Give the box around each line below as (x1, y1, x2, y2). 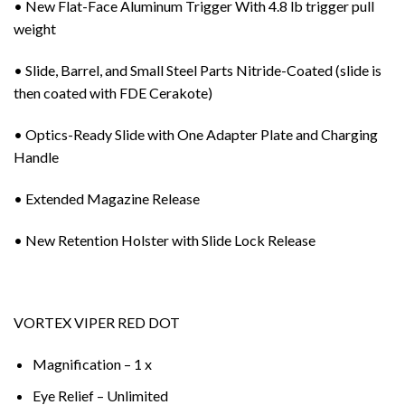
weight (14, 20, 56, 38)
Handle (14, 148, 59, 166)
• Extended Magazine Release (14, 189, 200, 207)
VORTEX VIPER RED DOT (14, 314, 180, 332)
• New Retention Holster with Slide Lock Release (14, 231, 316, 249)
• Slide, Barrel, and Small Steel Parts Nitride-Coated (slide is (14, 61, 381, 80)
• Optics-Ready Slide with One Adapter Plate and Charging (14, 126, 378, 144)
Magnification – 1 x (32, 355, 152, 372)
